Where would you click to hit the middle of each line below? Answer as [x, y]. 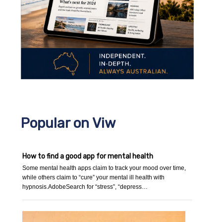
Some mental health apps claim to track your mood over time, [104, 168]
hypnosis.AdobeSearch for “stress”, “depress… [85, 187]
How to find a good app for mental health [88, 157]
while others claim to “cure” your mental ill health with [94, 178]
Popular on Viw [68, 123]
